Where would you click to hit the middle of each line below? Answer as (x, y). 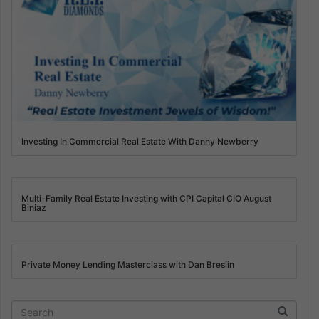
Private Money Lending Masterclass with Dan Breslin (127, 265)
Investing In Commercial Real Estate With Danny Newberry (140, 142)
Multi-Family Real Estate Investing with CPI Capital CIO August (146, 199)
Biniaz (33, 208)
